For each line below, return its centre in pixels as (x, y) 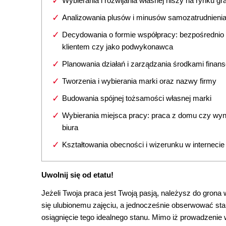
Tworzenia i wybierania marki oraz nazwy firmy (139, 81)
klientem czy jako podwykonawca (118, 47)
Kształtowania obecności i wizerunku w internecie (143, 145)
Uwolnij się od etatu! (77, 175)
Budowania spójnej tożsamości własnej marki (137, 98)
